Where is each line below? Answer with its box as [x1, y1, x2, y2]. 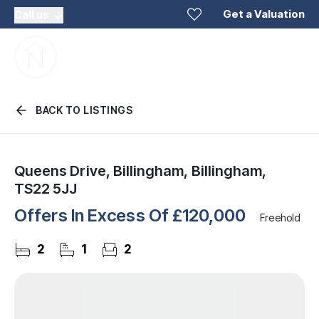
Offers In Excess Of [14, 205, 172, 226]
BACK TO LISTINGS [36, 103, 132, 116]
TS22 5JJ [14, 180, 78, 197]
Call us [14, 8, 49, 21]
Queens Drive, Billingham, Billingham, [14, 162, 267, 179]
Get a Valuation [223, 6, 305, 21]
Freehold [259, 211, 301, 224]
